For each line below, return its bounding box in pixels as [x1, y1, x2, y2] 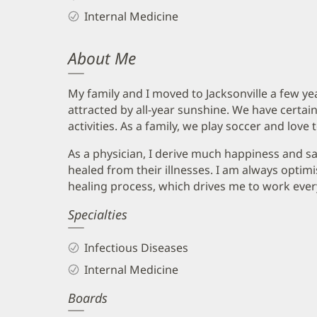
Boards [68, 289, 108, 306]
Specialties [68, 205, 127, 223]
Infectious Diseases [83, 239, 188, 255]
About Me [68, 47, 136, 69]
